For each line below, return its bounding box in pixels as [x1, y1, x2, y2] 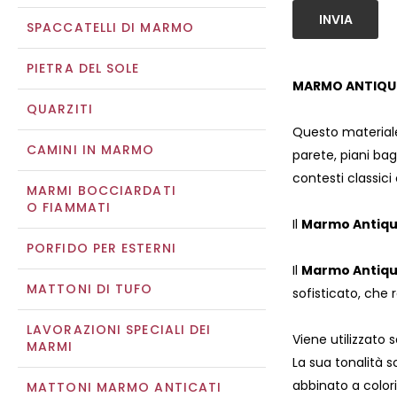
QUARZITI [27, 100, 93, 118]
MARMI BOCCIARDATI [27, 182, 176, 199]
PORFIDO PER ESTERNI [27, 239, 176, 257]
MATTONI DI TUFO [27, 280, 153, 298]
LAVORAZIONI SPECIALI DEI [27, 321, 212, 339]
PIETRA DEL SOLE [27, 59, 140, 77]
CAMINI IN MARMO [27, 141, 155, 159]
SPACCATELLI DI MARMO [27, 19, 194, 36]
